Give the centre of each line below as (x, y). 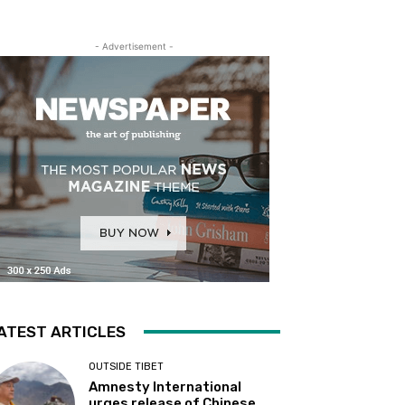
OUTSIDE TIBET (127, 366)
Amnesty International (165, 386)
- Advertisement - (134, 46)
